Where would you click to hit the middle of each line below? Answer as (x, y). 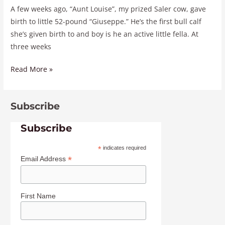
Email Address (44, 158)
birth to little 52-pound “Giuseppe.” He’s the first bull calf (106, 21)
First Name (38, 196)
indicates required (124, 147)
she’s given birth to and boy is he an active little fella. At (105, 34)
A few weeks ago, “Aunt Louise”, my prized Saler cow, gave (108, 9)
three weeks (31, 46)
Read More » (32, 69)
